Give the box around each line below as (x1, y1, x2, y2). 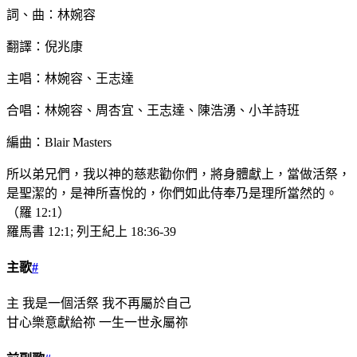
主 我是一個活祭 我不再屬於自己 (6, 296, 191, 311)
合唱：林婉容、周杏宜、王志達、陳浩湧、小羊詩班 (6, 103, 300, 117)
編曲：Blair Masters (6, 135, 112, 149)
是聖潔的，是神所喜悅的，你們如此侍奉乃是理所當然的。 (6, 186, 338, 200)
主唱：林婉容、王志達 (6, 71, 134, 85)
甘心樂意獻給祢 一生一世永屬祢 (6, 316, 188, 330)
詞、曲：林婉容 (6, 7, 96, 22)
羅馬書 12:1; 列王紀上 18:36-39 (6, 224, 176, 238)
